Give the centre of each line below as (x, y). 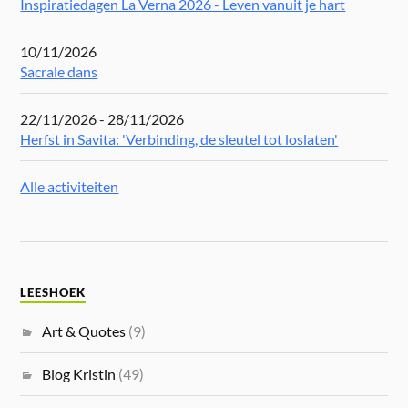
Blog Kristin (79, 374)
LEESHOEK (53, 293)
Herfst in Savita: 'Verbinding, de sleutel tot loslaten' (179, 138)
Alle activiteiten (70, 186)
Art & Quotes (84, 331)
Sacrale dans (59, 71)
